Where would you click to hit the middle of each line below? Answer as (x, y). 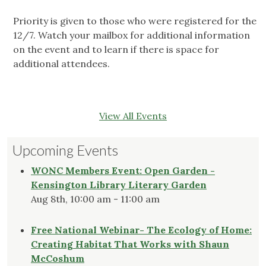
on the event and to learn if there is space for (116, 50)
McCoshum (58, 259)
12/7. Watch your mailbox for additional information (132, 35)
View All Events (133, 116)
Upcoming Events (65, 150)
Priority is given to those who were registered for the (135, 21)
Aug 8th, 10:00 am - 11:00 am (95, 199)
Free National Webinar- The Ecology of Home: (141, 230)
